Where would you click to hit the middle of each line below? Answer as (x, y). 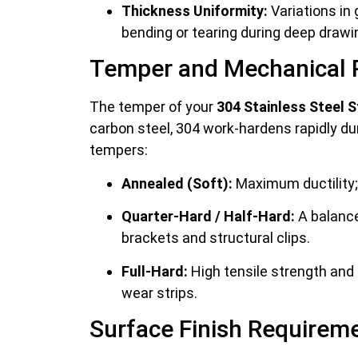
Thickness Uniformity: (195, 10)
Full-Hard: (155, 271)
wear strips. (159, 292)
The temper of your (153, 107)
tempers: (119, 150)
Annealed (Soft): (177, 183)
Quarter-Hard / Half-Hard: (208, 217)
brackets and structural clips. (216, 238)
